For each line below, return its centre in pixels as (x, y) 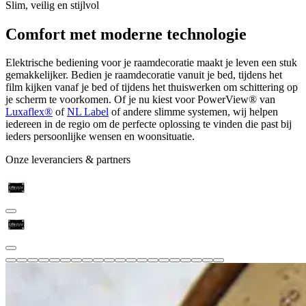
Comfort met (53, 34)
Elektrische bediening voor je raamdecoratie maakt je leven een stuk (151, 63)
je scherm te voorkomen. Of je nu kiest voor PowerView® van (140, 100)
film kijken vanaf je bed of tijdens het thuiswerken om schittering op (152, 87)
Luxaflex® (29, 112)
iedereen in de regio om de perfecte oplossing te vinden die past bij (149, 124)
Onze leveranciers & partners (68, 160)
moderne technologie (173, 34)
